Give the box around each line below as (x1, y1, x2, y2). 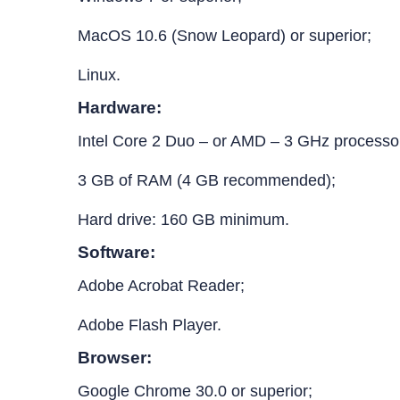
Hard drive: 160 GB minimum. (78, 211, 373, 229)
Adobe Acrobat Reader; (78, 277, 249, 295)
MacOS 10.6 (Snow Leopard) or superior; (78, 27, 376, 45)
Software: (78, 243, 160, 262)
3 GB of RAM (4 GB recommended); (78, 171, 340, 189)
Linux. (78, 66, 125, 84)
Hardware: (78, 98, 166, 117)
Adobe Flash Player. (78, 316, 226, 334)
